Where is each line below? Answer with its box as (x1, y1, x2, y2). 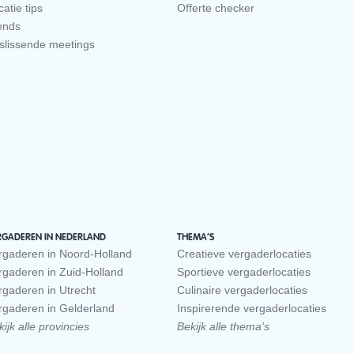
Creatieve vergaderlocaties (177, 247, 311, 261)
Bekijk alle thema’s (177, 320, 269, 333)
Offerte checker (177, 2, 254, 15)
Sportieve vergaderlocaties (177, 265, 311, 279)
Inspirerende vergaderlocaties (177, 302, 326, 315)
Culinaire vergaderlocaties (177, 284, 307, 297)
